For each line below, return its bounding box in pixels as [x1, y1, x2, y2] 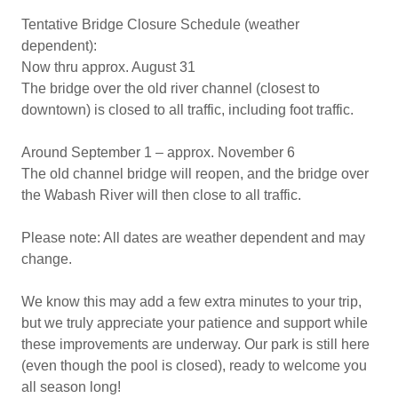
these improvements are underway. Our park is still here [21, 337, 370, 352]
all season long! [21, 379, 124, 394]
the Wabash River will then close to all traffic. [21, 187, 301, 203]
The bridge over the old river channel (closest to [21, 81, 320, 96]
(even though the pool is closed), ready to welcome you [21, 358, 367, 373]
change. [21, 251, 72, 267]
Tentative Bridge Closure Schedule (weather [21, 17, 299, 32]
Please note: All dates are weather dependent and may [21, 230, 365, 245]
